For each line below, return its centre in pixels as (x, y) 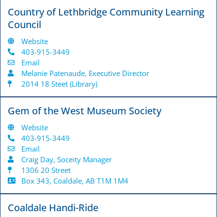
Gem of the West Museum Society (85, 111)
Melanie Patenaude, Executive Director (85, 73)
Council (24, 25)
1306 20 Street (46, 170)
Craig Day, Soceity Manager (66, 160)
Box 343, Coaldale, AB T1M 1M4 (75, 181)
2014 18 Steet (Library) (59, 84)
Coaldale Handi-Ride (53, 208)
